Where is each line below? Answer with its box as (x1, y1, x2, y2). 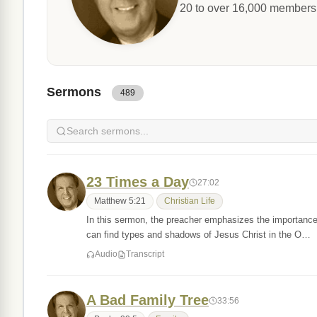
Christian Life (164, 197, 215, 205)
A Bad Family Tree (86, 292, 209, 308)
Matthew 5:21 (94, 197, 146, 205)
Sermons (47, 85, 105, 99)
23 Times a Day (86, 174, 189, 190)
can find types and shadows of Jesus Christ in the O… (86, 229, 311, 240)
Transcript (126, 249, 164, 259)
